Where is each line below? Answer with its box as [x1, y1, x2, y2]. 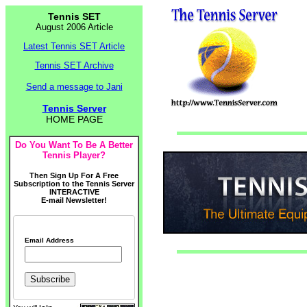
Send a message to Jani [25, 82, 123, 92]
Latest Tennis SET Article [23, 41, 125, 51]
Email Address [24, 236, 74, 244]
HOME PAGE [45, 114, 103, 125]
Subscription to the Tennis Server [14, 180, 134, 188]
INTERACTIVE [49, 188, 99, 196]
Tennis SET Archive [34, 60, 114, 71]
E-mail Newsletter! [41, 196, 107, 204]
